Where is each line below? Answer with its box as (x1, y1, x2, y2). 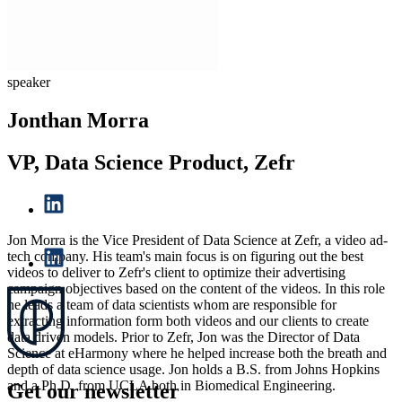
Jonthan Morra (7, 108, 149, 132)
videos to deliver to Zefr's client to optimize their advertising (7, 264, 345, 280)
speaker (7, 74, 50, 90)
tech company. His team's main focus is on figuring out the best (7, 248, 363, 264)
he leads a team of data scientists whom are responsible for (7, 296, 336, 312)
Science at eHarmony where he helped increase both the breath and (7, 345, 387, 361)
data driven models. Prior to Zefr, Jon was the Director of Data (7, 328, 360, 345)
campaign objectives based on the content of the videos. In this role (7, 280, 385, 296)
